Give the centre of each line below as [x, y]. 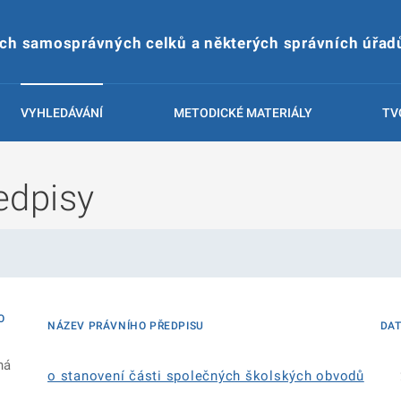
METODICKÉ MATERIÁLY [243, 113]
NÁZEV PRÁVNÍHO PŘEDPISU [126, 326]
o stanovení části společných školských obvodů [206, 376]
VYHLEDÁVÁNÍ [62, 113]
